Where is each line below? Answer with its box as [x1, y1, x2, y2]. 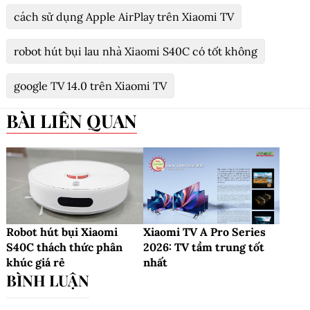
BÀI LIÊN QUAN [18, 109, 137, 134]
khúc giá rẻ [6, 255, 65, 270]
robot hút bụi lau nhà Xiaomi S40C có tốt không [14, 44, 257, 59]
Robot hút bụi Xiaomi [6, 225, 118, 239]
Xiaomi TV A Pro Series [143, 225, 266, 239]
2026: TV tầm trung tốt [143, 240, 264, 255]
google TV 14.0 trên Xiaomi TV [14, 79, 167, 93]
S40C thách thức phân [6, 240, 122, 255]
